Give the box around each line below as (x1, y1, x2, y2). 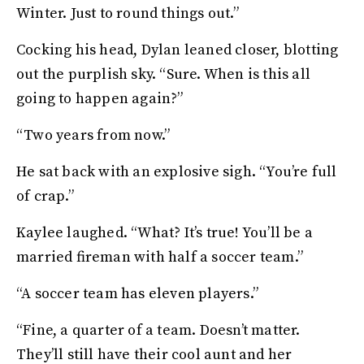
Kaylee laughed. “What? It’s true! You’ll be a (16, 223, 314, 242)
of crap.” (16, 187, 74, 206)
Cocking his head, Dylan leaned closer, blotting (16, 41, 339, 59)
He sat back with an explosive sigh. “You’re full (16, 162, 337, 181)
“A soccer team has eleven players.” (16, 284, 258, 303)
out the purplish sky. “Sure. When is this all (16, 65, 311, 84)
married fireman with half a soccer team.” (16, 248, 304, 266)
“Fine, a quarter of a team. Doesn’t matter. (16, 321, 301, 340)
